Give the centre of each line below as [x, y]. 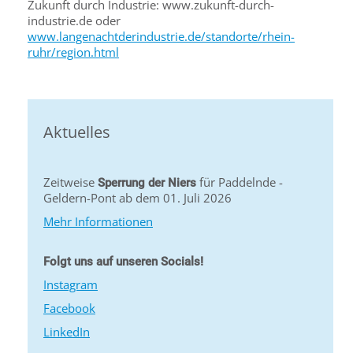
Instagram [71, 284]
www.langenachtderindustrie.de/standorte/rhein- [161, 36]
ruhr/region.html [73, 52]
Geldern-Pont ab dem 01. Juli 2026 [137, 198]
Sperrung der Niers [147, 183]
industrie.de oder [74, 20]
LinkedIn [67, 332]
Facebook [69, 308]
